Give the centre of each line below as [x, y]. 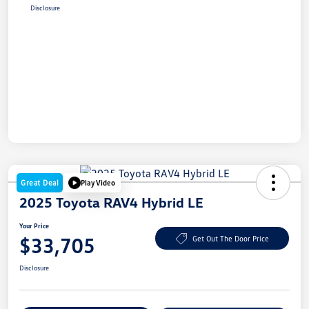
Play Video [98, 183]
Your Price [34, 225]
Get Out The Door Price [230, 239]
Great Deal [40, 182]
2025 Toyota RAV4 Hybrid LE [111, 202]
